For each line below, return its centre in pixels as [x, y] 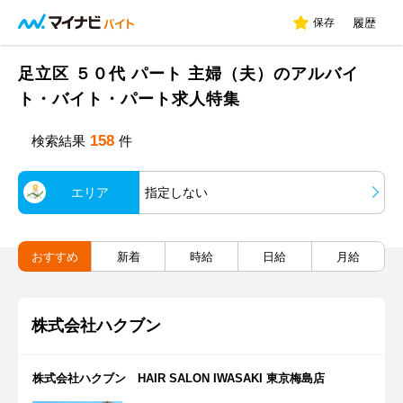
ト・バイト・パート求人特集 [129, 99]
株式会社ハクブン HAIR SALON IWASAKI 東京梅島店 [179, 378]
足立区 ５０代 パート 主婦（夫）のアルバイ [188, 74]
